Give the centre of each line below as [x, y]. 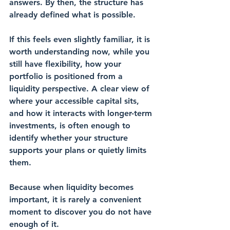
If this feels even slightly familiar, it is [81, 39]
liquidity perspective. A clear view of [81, 89]
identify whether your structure [70, 138]
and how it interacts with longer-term [82, 113]
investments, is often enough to [71, 126]
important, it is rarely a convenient [76, 199]
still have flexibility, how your [66, 64]
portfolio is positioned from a [67, 76]
